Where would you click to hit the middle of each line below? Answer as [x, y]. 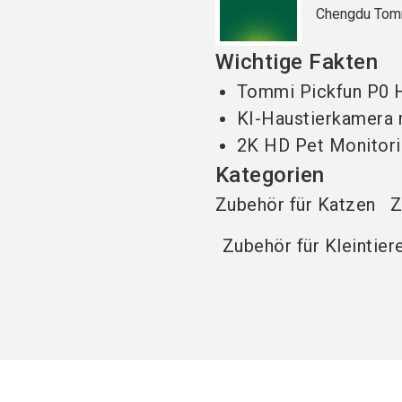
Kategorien [270, 175]
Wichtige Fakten [297, 61]
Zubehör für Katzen [295, 204]
